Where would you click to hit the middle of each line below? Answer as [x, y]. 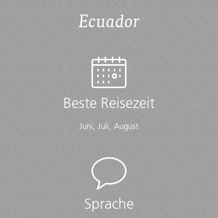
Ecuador [109, 20]
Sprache [109, 204]
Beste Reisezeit [109, 103]
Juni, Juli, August [109, 126]
